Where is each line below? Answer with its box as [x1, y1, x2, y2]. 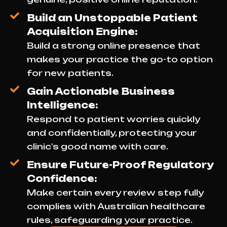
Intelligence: [26, 99, 98, 111]
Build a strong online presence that [26, 41, 200, 51]
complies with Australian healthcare [26, 201, 205, 212]
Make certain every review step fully [26, 187, 204, 198]
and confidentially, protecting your [26, 128, 197, 138]
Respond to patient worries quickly [26, 114, 200, 125]
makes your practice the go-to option [26, 54, 213, 65]
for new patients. [26, 68, 113, 79]
